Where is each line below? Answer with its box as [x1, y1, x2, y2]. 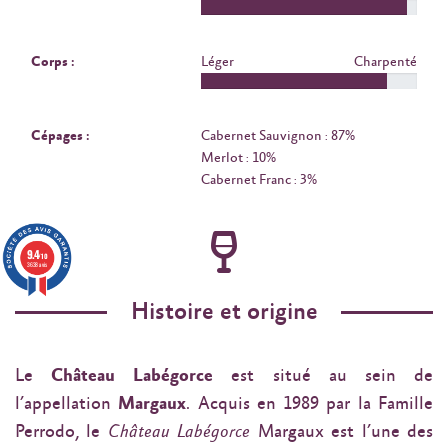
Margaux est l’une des [257, 421, 434, 442]
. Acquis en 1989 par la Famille [186, 393, 434, 414]
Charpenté [354, 53, 417, 70]
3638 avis [27, 258, 48, 268]
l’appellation [15, 393, 119, 414]
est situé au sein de [213, 365, 434, 386]
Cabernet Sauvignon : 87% [201, 127, 355, 144]
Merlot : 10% [201, 149, 276, 166]
